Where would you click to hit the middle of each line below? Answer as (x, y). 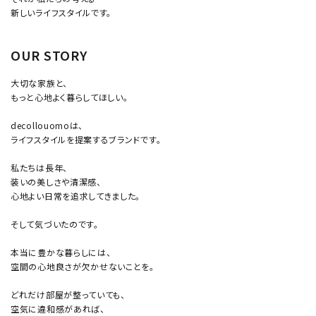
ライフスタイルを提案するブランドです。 (86, 140)
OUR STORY (49, 55)
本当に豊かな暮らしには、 (61, 253)
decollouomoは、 (47, 126)
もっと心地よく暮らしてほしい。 (69, 97)
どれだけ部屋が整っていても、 (68, 295)
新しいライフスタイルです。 (61, 13)
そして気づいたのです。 (55, 224)
